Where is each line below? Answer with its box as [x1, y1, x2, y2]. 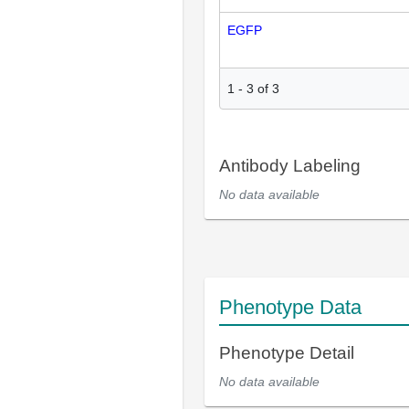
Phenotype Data [219, 296, 362, 320]
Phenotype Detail [219, 343, 354, 363]
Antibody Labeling [219, 156, 361, 176]
